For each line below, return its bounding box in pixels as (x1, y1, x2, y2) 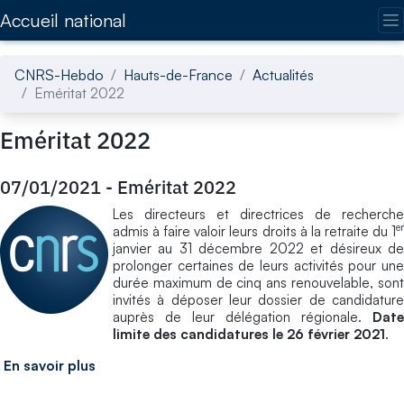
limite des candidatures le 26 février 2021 (113, 325, 385, 343)
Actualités (252, 65, 314, 84)
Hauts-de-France (124, 65, 233, 84)
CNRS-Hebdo (14, 65, 104, 84)
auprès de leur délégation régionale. (113, 308, 372, 326)
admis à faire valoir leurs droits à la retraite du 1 (113, 222, 396, 240)
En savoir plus (4, 356, 96, 374)
